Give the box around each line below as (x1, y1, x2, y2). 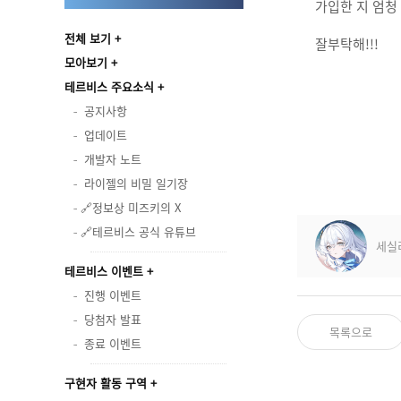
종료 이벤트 (84, 335, 141, 352)
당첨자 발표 (84, 311, 141, 328)
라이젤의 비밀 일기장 (84, 175, 188, 192)
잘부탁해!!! (315, 34, 379, 54)
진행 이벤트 (84, 286, 141, 303)
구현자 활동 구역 (64, 374, 147, 391)
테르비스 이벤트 (64, 262, 143, 279)
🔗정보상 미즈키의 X (81, 199, 181, 216)
